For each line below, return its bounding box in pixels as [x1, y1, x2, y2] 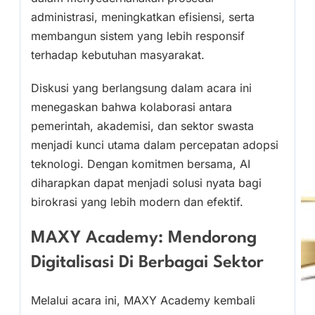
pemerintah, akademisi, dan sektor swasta [31, 118, 254, 133]
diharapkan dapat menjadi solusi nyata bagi [31, 175, 262, 190]
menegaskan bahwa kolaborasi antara [31, 99, 232, 114]
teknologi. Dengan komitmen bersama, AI [31, 156, 250, 171]
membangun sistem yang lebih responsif [31, 28, 245, 43]
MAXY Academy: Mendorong [31, 230, 257, 247]
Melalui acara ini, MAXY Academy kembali [31, 292, 255, 307]
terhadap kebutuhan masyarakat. [31, 47, 205, 62]
